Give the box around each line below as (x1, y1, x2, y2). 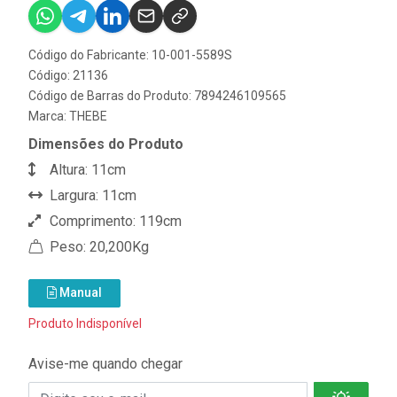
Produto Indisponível (28, 316, 142, 331)
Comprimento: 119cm (46, 213, 182, 230)
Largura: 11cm (46, 187, 136, 205)
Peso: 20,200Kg (46, 238, 149, 256)
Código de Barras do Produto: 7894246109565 (28, 89, 286, 104)
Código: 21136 (28, 68, 108, 83)
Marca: (28, 109, 69, 124)
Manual (57, 285, 102, 300)
